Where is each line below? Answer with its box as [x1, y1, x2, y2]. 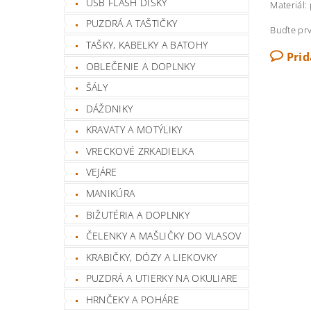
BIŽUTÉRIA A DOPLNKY [85, 208, 190, 221]
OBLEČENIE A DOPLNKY [85, 59, 195, 73]
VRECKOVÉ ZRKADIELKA [85, 144, 194, 158]
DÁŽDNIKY [85, 101, 133, 115]
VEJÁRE [85, 165, 117, 179]
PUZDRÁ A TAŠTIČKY [85, 17, 178, 31]
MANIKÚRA [85, 187, 135, 201]
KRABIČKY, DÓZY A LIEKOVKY [85, 250, 217, 264]
